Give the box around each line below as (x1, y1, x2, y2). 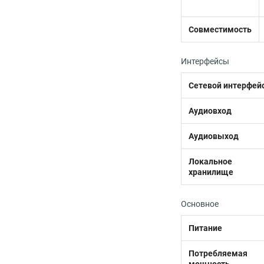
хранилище (189, 167, 233, 177)
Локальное (189, 157, 232, 166)
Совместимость (189, 25, 252, 34)
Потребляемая (189, 249, 247, 258)
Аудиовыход (189, 131, 239, 141)
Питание (189, 223, 222, 233)
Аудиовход (189, 106, 232, 115)
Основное (181, 199, 219, 209)
